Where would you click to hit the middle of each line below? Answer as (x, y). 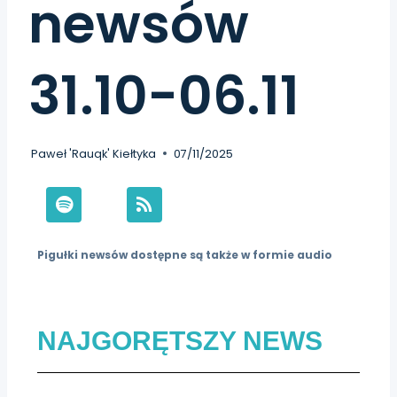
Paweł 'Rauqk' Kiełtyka (94, 153)
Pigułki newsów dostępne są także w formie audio (185, 254)
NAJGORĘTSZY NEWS (180, 340)
